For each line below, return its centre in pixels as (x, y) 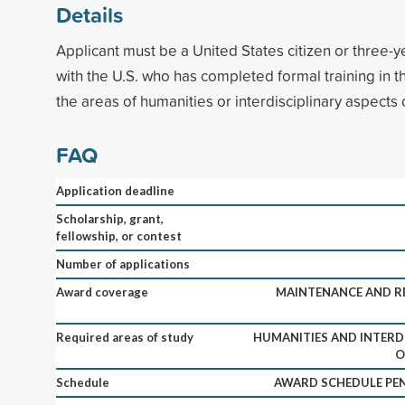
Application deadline (115, 190)
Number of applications (123, 264)
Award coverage (102, 292)
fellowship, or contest (119, 235)
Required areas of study (125, 337)
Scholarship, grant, (110, 218)
